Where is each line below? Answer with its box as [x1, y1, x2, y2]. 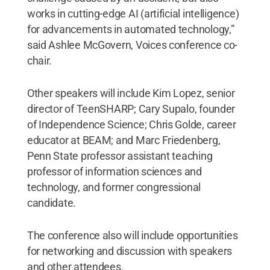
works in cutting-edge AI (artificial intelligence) [27, 7, 239, 20]
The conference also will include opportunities [27, 229, 238, 242]
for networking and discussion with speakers [27, 245, 233, 257]
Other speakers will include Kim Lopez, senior [27, 87, 235, 99]
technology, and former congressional [27, 181, 201, 193]
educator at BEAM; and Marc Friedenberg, [27, 134, 221, 146]
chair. [27, 54, 52, 67]
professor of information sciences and [27, 165, 202, 178]
